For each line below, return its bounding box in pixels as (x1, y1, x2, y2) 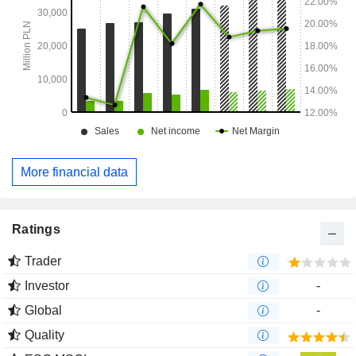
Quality (25, 328, 64, 342)
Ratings (12, 222, 60, 237)
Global (25, 304, 62, 318)
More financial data (21, 164, 128, 179)
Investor (25, 279, 69, 293)
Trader (25, 254, 61, 269)
